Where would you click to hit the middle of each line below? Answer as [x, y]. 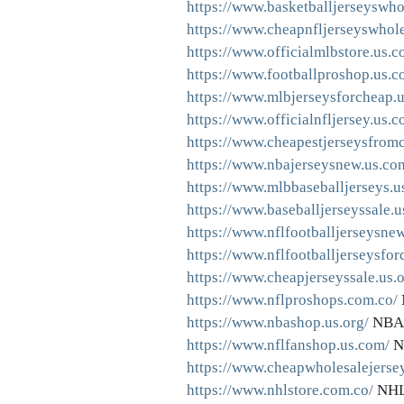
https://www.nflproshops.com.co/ [292, 300]
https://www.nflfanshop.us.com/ [288, 345]
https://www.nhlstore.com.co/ [280, 390]
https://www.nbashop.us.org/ [277, 322]
